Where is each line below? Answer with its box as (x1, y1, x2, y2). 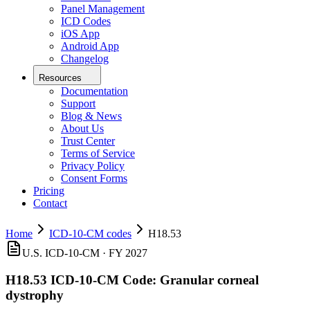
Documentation (61, 85, 128, 98)
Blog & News (61, 110, 122, 122)
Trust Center (61, 135, 115, 147)
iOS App (61, 28, 100, 40)
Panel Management (61, 3, 145, 15)
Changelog (61, 53, 109, 65)
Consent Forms (61, 172, 127, 185)
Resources (39, 73, 82, 84)
